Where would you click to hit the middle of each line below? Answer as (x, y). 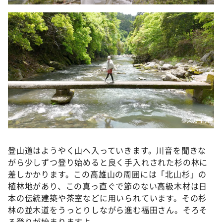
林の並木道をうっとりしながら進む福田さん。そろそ (108, 209)
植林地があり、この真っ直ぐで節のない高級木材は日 (108, 186)
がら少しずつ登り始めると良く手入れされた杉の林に (108, 162)
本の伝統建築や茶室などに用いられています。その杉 (108, 197)
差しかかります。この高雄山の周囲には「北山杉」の (108, 174)
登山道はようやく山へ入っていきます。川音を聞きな (107, 150)
